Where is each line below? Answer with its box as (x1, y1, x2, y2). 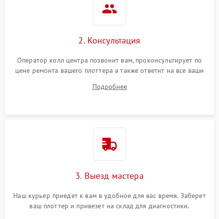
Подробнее (92, 82, 127, 91)
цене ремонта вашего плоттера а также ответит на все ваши (15, 66, 204, 75)
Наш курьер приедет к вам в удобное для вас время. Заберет (13, 191, 206, 200)
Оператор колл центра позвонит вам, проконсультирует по (17, 55, 202, 65)
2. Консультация (78, 34, 141, 46)
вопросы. (95, 76, 124, 85)
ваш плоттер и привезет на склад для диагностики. (29, 201, 190, 210)
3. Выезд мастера (75, 170, 144, 181)
